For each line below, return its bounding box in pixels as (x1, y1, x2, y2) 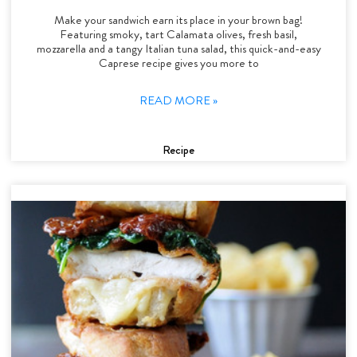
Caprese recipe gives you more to (98, 53, 259, 72)
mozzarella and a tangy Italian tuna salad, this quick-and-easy (36, 39, 321, 57)
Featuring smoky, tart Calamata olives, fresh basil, (60, 25, 297, 43)
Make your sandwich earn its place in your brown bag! (54, 10, 303, 29)
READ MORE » (139, 91, 218, 109)
